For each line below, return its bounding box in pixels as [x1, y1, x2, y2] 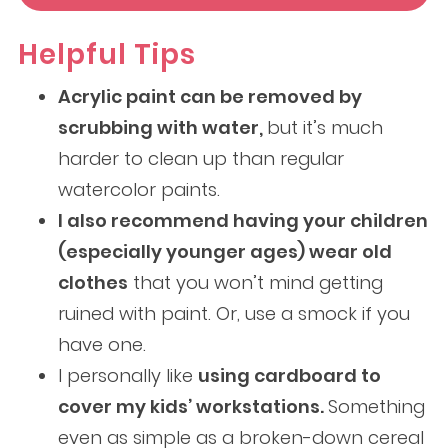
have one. [57, 332, 146, 358]
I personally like [57, 363, 198, 389]
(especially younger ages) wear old [57, 239, 392, 265]
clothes [57, 270, 128, 296]
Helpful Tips [17, 35, 196, 75]
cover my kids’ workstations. [57, 394, 328, 420]
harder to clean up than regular [57, 146, 344, 172]
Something [327, 394, 425, 420]
